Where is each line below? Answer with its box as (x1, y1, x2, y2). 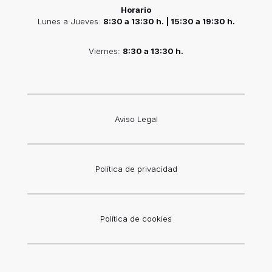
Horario (121, 4, 151, 15)
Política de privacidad (95, 163, 177, 174)
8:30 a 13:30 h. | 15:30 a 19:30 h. (103, 16, 235, 26)
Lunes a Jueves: (37, 16, 103, 26)
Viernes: (89, 46, 123, 56)
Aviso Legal (114, 114, 158, 124)
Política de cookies (100, 213, 172, 223)
